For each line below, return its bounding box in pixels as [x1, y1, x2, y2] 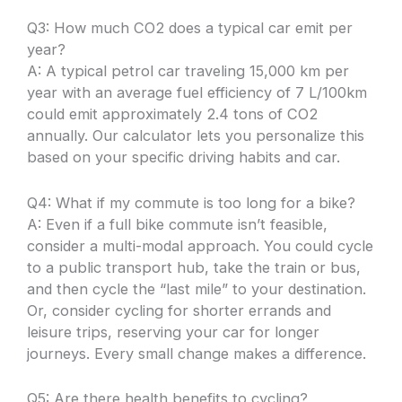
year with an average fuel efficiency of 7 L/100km [27, 83, 368, 102]
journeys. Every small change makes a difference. [27, 344, 367, 363]
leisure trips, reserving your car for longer [27, 322, 320, 341]
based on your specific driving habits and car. [27, 148, 341, 167]
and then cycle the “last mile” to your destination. [27, 279, 367, 298]
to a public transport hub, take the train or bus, [27, 258, 362, 276]
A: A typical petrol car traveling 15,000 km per [27, 62, 350, 81]
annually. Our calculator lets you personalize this [27, 127, 365, 145]
